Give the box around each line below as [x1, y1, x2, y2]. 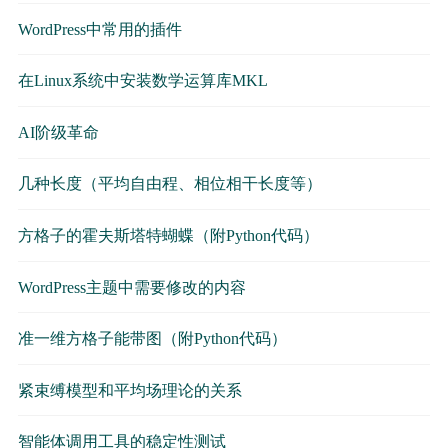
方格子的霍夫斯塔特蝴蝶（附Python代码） [17, 226, 319, 244]
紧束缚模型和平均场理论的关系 [17, 381, 242, 399]
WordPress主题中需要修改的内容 [17, 278, 246, 296]
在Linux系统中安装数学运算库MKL [17, 72, 268, 90]
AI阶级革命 [17, 123, 99, 141]
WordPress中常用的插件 [17, 20, 182, 38]
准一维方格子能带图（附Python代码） [17, 330, 287, 348]
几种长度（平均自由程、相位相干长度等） [17, 175, 322, 193]
